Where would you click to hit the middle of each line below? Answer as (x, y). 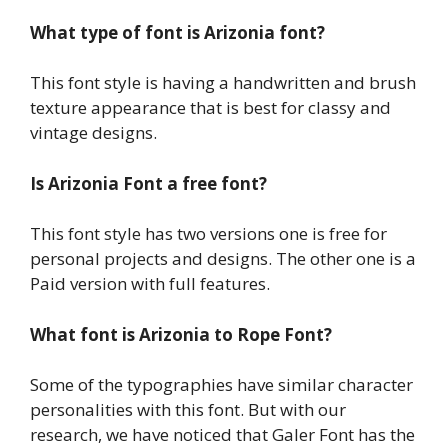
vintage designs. (93, 133)
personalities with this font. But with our (188, 410)
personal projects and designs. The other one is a (223, 259)
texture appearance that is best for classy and (210, 108)
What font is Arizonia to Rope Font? (181, 334)
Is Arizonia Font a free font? (148, 183)
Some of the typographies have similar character (221, 385)
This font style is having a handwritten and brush (223, 83)
